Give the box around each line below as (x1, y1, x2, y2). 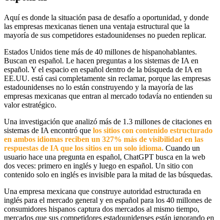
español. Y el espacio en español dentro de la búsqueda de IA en (4, 65, 202, 74)
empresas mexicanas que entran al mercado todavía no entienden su (4, 92, 212, 101)
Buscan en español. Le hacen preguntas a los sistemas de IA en (4, 56, 198, 65)
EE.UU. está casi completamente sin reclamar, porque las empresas (4, 74, 211, 83)
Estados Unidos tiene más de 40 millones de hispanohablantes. (4, 48, 197, 56)
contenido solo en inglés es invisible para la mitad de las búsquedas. (4, 170, 213, 179)
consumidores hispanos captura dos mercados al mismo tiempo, (4, 205, 199, 214)
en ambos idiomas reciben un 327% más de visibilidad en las (4, 135, 203, 144)
